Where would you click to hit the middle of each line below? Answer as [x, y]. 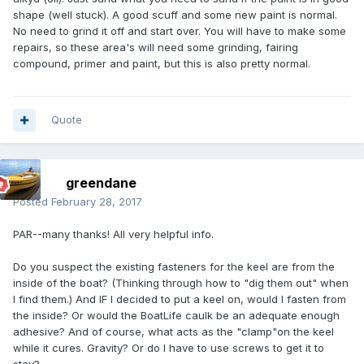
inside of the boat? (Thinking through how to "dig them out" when [181, 283]
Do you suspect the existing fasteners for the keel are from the [174, 267]
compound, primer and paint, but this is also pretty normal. [162, 64]
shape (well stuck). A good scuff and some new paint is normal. [175, 15]
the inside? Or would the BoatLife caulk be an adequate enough [176, 316]
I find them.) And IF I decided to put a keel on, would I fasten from [180, 299]
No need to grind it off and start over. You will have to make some [180, 31]
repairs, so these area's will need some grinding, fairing [156, 48]
